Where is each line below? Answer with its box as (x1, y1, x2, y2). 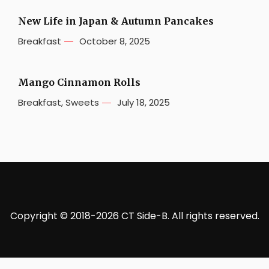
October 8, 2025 (79, 35, 150, 48)
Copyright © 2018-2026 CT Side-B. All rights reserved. (10, 209, 259, 223)
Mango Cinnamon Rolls (18, 76, 141, 89)
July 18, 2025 (117, 96, 170, 109)
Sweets (65, 96, 99, 109)
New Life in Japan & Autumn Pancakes (18, 15, 214, 28)
